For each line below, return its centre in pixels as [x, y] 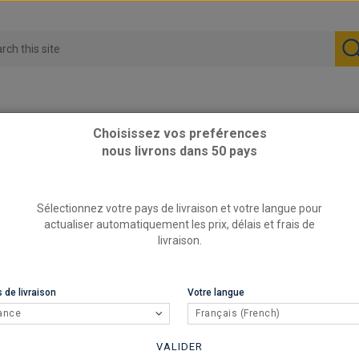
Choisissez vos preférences [179, 133]
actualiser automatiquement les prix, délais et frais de [179, 224]
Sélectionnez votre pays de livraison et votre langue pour [179, 208]
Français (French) [238, 313]
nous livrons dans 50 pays [179, 151]
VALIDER [179, 347]
